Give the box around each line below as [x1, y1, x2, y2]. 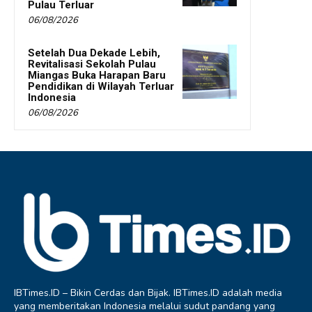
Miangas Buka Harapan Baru [28, 68, 166, 81]
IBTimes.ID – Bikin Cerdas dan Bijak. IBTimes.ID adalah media [14, 286, 282, 299]
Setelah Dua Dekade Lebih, [28, 46, 160, 59]
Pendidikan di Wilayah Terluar [28, 79, 174, 93]
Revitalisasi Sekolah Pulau [28, 57, 156, 70]
